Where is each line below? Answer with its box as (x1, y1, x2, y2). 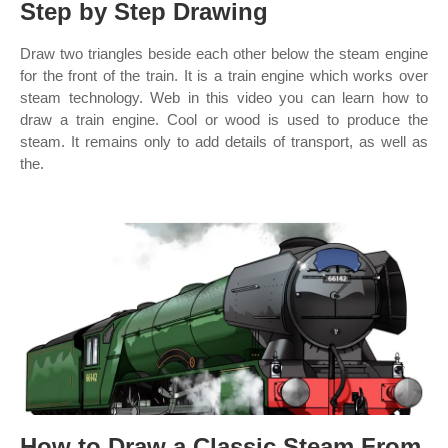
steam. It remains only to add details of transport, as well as (20, 133, 428, 150)
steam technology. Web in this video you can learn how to (20, 89, 428, 106)
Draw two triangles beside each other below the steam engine (20, 45, 428, 62)
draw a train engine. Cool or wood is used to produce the (20, 111, 428, 128)
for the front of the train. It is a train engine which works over (20, 67, 428, 84)
